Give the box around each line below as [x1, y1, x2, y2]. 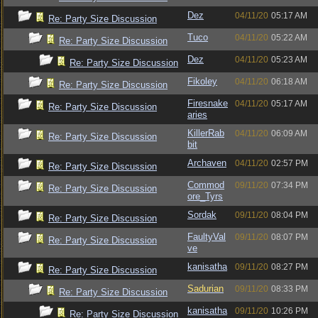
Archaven [187, 158, 226, 168]
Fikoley [187, 76, 217, 87]
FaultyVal [187, 231, 226, 242]
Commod [187, 180, 224, 190]
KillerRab [187, 128, 224, 138]
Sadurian [187, 283, 224, 294]
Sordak [187, 209, 216, 220]
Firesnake [187, 98, 228, 109]
